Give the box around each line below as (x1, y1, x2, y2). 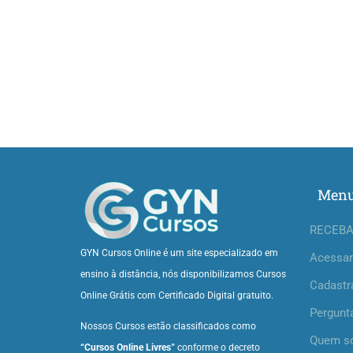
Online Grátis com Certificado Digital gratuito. (80, 290, 273, 301)
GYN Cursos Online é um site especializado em (80, 247, 278, 258)
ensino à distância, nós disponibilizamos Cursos (80, 269, 286, 280)
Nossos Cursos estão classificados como (80, 321, 256, 332)
